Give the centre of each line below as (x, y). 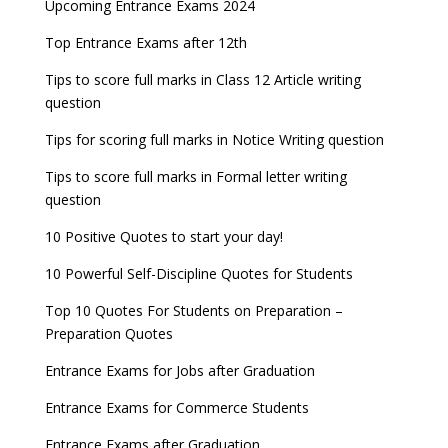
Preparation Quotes (108, 333)
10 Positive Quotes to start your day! (163, 236)
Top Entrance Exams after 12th (145, 42)
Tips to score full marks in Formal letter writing (195, 176)
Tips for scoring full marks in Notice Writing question (214, 139)
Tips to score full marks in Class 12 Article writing (202, 79)
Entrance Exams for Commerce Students (176, 407)
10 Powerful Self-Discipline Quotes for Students (198, 273)
